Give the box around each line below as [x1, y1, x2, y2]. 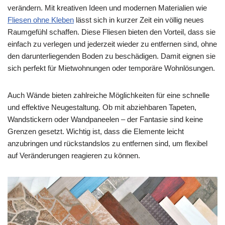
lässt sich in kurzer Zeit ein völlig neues [74, 16, 204, 25]
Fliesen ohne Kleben [8, 16, 74, 25]
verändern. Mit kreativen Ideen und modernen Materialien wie [8, 4, 207, 13]
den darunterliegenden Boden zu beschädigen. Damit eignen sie [8, 52, 215, 61]
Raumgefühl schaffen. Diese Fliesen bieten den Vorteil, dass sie [8, 28, 215, 37]
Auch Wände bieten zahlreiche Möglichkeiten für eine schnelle [8, 91, 209, 100]
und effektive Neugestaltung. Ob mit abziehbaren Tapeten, [8, 103, 196, 112]
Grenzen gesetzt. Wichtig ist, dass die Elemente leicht [8, 127, 184, 136]
